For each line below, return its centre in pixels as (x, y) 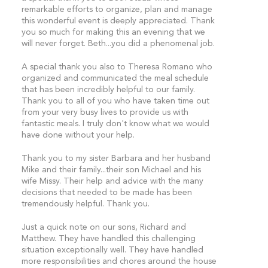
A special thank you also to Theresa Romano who (117, 67)
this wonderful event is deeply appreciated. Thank (118, 21)
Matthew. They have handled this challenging (108, 239)
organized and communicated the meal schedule (115, 78)
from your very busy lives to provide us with (105, 112)
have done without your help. (78, 135)
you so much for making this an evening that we (113, 32)
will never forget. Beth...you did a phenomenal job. (118, 44)
